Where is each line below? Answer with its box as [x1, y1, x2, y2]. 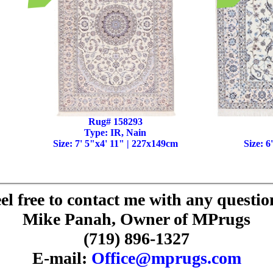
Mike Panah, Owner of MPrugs [23, 210, 250, 229]
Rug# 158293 [88, 116, 143, 127]
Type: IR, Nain [84, 127, 146, 138]
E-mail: [32, 249, 91, 268]
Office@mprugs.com [91, 249, 241, 268]
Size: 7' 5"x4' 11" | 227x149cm [52, 138, 178, 149]
